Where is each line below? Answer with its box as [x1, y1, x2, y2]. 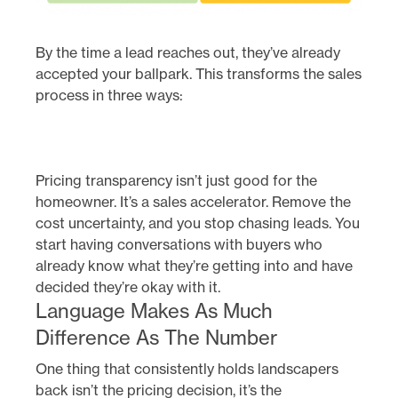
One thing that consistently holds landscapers [36, 359, 338, 378]
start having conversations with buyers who [36, 235, 322, 253]
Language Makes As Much [36, 298, 273, 323]
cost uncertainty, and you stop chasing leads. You [36, 213, 360, 232]
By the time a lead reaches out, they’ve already [36, 43, 340, 61]
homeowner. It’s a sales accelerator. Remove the [36, 192, 351, 211]
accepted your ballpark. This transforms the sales [36, 64, 362, 83]
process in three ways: [36, 85, 183, 104]
